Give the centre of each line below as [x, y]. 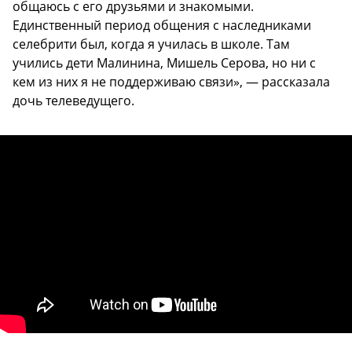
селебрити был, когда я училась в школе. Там [151, 44]
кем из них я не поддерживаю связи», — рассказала [171, 81]
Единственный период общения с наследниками [162, 25]
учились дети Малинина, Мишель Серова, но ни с [164, 62]
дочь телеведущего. [73, 100]
